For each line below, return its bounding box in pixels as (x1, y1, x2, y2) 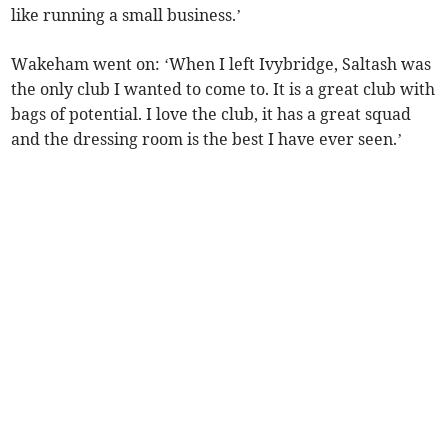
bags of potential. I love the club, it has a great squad (11, 103, 412, 124)
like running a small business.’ (11, 4, 242, 25)
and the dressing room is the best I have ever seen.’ (11, 128, 403, 149)
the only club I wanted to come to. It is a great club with (11, 78, 436, 99)
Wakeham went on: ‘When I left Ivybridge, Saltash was (11, 53, 432, 74)
